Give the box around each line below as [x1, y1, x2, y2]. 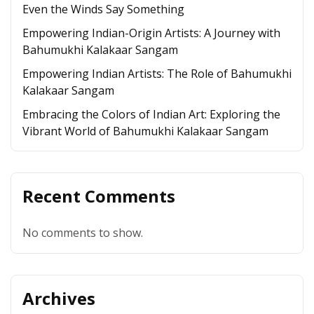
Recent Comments [22, 184, 175, 207]
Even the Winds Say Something [22, 1, 184, 17]
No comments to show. [22, 225, 143, 240]
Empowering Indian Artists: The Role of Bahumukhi [22, 66, 292, 81]
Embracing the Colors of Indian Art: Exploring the [22, 107, 280, 122]
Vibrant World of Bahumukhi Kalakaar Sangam [22, 123, 268, 139]
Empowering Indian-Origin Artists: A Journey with [22, 25, 280, 41]
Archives [22, 287, 95, 310]
